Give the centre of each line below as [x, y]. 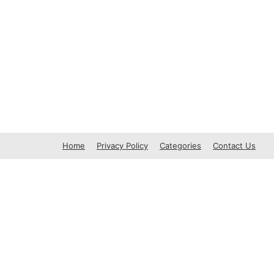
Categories [180, 146]
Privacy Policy [122, 146]
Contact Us [234, 146]
